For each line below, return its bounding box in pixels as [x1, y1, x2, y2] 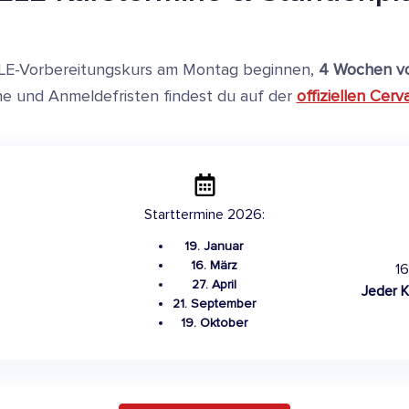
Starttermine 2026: [144, 204, 265, 224]
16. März [190, 257, 237, 273]
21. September [172, 295, 256, 311]
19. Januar [184, 237, 243, 254]
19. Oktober [180, 314, 247, 330]
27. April [191, 276, 236, 292]
